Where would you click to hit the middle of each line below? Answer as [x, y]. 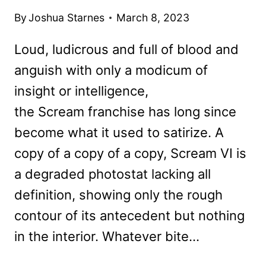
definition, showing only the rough [118, 194]
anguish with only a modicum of [111, 70]
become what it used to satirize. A [119, 132]
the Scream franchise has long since [125, 111]
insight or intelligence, [81, 91]
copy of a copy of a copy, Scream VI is [130, 153]
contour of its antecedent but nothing [129, 215]
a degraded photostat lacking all [113, 174]
